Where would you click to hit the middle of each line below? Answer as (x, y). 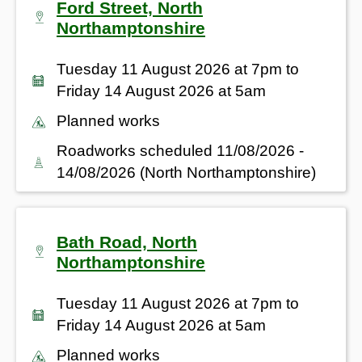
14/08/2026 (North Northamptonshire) (186, 172)
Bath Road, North (127, 242)
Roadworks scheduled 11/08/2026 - (180, 150)
